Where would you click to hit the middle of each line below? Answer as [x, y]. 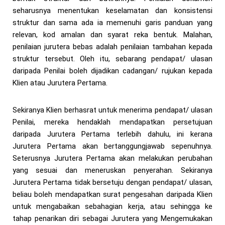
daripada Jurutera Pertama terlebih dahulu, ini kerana [113, 134]
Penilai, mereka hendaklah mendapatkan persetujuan [113, 122]
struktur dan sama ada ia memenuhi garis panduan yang [113, 23]
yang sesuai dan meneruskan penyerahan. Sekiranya [113, 171]
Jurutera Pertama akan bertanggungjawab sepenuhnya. [113, 146]
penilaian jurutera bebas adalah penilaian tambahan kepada [113, 47]
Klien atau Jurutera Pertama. [60, 83]
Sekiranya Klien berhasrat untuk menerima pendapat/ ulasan [113, 110]
